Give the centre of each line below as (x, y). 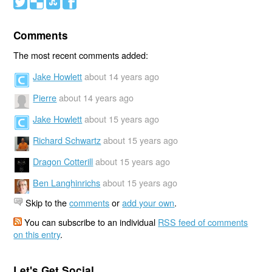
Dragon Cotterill (63, 161)
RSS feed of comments (203, 222)
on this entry (37, 234)
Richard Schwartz (67, 140)
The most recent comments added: (81, 55)
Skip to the (46, 203)
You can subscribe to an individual (90, 222)
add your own (148, 203)
